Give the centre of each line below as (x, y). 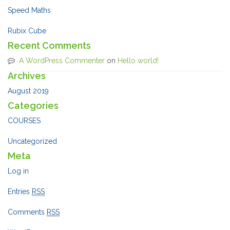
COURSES (24, 121)
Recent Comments (49, 46)
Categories (33, 106)
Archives (27, 76)
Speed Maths (29, 11)
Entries (20, 192)
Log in (18, 171)
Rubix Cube (27, 31)
